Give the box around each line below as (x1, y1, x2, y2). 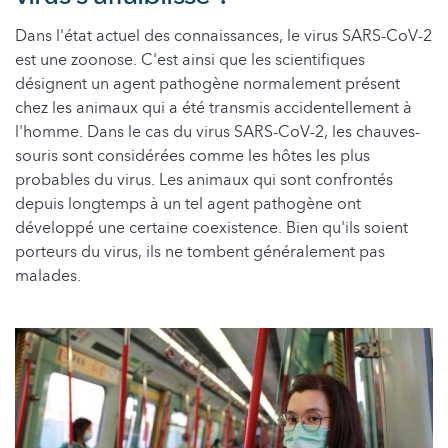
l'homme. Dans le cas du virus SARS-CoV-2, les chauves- (15, 121, 420, 144)
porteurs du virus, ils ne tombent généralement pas (15, 241, 385, 264)
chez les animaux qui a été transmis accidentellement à (15, 97, 412, 120)
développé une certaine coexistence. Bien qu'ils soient (15, 217, 408, 240)
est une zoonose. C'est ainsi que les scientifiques (15, 49, 365, 72)
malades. (15, 265, 81, 288)
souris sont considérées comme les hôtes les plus (15, 145, 370, 168)
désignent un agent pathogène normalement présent (15, 73, 400, 96)
